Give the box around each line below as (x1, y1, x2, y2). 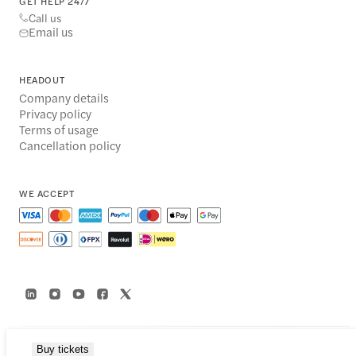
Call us (29, 10, 61, 25)
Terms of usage (19, 121, 99, 138)
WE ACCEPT (19, 186, 75, 201)
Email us (29, 23, 73, 40)
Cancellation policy (19, 137, 121, 154)
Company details (19, 89, 109, 106)
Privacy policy (19, 105, 91, 122)
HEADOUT (19, 72, 65, 87)
